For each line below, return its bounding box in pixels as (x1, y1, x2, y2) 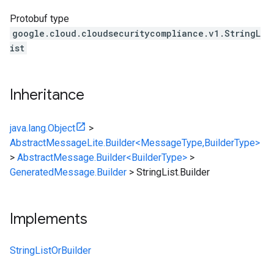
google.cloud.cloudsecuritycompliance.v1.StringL (12, 28, 261, 39)
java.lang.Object (10, 122, 75, 134)
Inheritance (10, 86, 84, 104)
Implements (10, 210, 87, 228)
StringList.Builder (136, 166, 210, 178)
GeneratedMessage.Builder (10, 166, 127, 178)
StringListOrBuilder (10, 245, 91, 256)
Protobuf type (10, 13, 69, 24)
